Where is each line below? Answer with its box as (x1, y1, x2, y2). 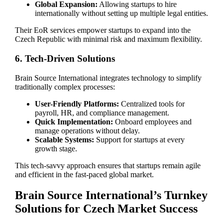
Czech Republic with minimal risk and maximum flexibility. (14, 35, 202, 44)
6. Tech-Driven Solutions (14, 53, 115, 64)
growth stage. (34, 144, 77, 153)
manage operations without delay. (34, 126, 140, 135)
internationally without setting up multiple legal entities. (34, 9, 208, 18)
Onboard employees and (112, 117, 192, 126)
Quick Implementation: (34, 117, 113, 126)
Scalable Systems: (34, 135, 94, 144)
